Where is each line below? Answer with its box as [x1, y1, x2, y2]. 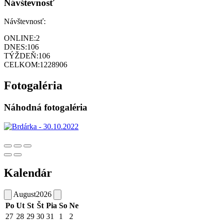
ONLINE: [4, 34, 36, 43]
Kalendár [4, 166, 52, 179]
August [13, 190, 36, 198]
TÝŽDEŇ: [4, 52, 38, 60]
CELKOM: [4, 60, 40, 69]
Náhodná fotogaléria [4, 102, 87, 113]
